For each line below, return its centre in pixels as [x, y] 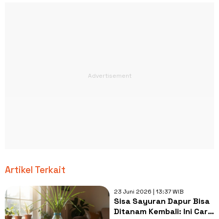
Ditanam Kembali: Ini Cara [163, 211]
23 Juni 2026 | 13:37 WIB [149, 191]
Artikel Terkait [35, 170]
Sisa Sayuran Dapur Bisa [162, 201]
